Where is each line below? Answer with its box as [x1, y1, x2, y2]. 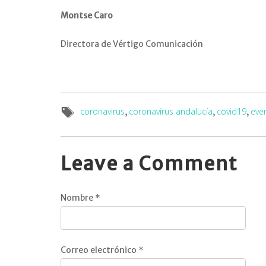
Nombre [61, 192, 95, 203]
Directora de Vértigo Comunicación [61, 39, 203, 49]
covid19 [217, 106, 246, 117]
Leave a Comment [61, 152, 237, 176]
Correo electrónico [61, 245, 138, 255]
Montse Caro [61, 10, 113, 21]
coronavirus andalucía [129, 106, 213, 117]
